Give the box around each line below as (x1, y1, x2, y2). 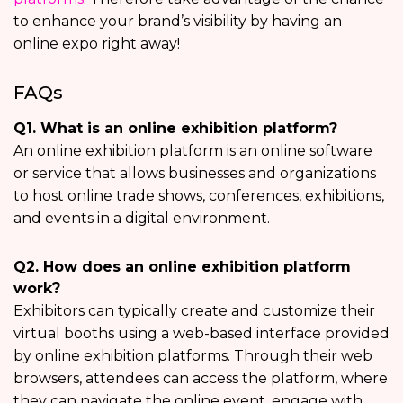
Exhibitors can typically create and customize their (13, 302, 375, 320)
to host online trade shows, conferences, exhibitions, (13, 187, 384, 205)
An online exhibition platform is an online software (13, 142, 372, 160)
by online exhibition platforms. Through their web (13, 347, 372, 365)
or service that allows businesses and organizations (13, 165, 376, 183)
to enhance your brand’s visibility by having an (13, 13, 342, 31)
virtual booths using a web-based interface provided (13, 325, 390, 343)
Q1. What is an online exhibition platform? (13, 120, 337, 138)
